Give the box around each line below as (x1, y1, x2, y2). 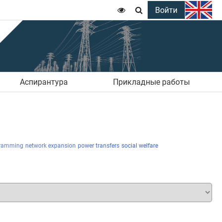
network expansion (25, 142, 76, 149)
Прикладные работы (112, 77, 190, 87)
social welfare (121, 142, 158, 149)
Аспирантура (19, 77, 68, 87)
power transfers (78, 142, 119, 149)
